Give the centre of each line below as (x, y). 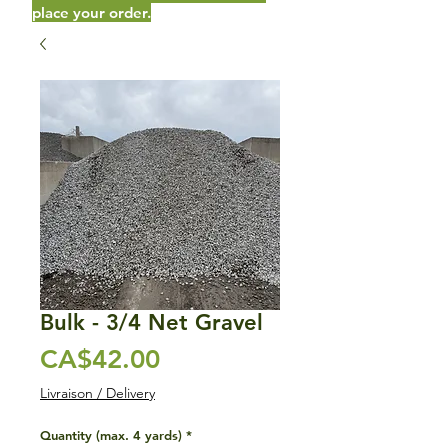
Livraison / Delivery (97, 392)
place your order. (91, 12)
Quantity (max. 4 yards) (111, 434)
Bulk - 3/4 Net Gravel (151, 322)
